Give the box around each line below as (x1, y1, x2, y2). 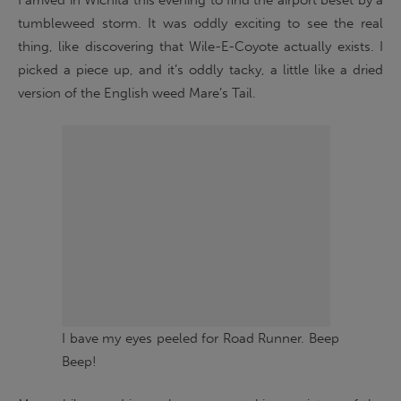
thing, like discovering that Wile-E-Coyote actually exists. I (18, 38, 383, 55)
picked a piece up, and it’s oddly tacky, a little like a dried (18, 62, 383, 78)
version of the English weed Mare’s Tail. (18, 85, 256, 101)
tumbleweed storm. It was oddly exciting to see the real (18, 15, 383, 31)
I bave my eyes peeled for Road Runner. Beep (62, 329, 339, 346)
